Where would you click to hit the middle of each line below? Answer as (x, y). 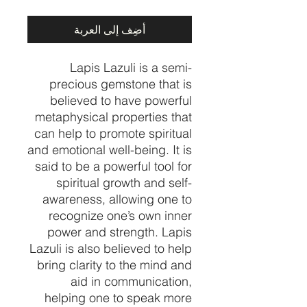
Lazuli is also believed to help (111, 248)
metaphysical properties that (113, 116)
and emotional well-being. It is (110, 149)
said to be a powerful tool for (113, 166)
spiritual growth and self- (124, 182)
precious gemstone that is (121, 84)
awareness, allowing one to (117, 199)
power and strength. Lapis (120, 232)
